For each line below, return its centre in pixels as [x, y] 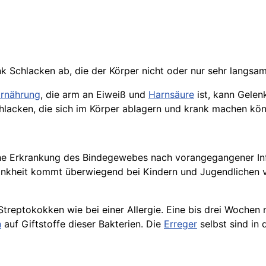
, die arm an [68, 94]
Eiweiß [111, 94]
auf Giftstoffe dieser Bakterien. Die [83, 224]
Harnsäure [171, 94]
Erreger [180, 224]
